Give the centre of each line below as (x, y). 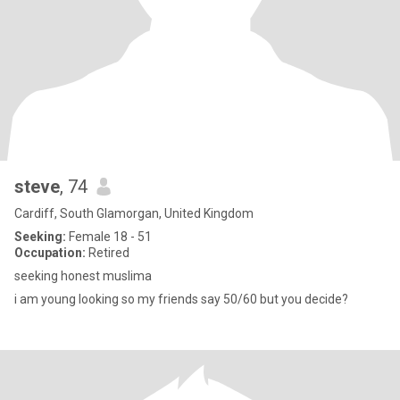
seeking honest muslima (83, 276)
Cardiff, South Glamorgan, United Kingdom (134, 213)
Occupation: (50, 253)
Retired (108, 253)
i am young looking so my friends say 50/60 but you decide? (181, 299)
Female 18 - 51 (109, 237)
